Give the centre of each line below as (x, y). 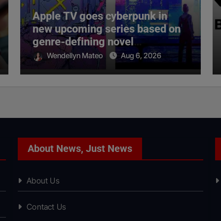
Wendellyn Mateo (76, 56)
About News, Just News (80, 149)
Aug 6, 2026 (141, 56)
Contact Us (47, 207)
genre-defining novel (83, 42)
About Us (43, 181)
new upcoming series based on (107, 29)
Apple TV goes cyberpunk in (100, 16)
